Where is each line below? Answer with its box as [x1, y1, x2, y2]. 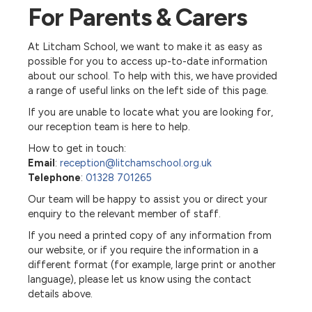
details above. [28, 288, 93, 300]
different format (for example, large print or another [28, 258, 276, 271]
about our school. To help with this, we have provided [28, 70, 277, 82]
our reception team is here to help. [28, 120, 190, 133]
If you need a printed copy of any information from [28, 229, 272, 242]
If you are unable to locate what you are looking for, [28, 106, 273, 118]
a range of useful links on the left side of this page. [28, 84, 268, 97]
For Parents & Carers [28, 3, 247, 32]
